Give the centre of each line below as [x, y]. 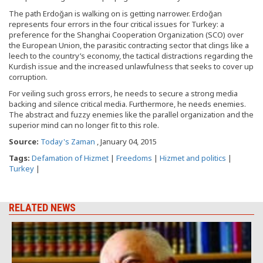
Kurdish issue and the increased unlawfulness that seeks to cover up [131, 67]
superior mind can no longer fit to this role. [84, 125]
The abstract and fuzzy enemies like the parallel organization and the [131, 115]
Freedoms [134, 158]
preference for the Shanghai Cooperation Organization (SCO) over [126, 35]
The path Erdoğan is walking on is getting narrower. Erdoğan [115, 14]
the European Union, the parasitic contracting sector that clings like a [129, 45]
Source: [25, 142]
